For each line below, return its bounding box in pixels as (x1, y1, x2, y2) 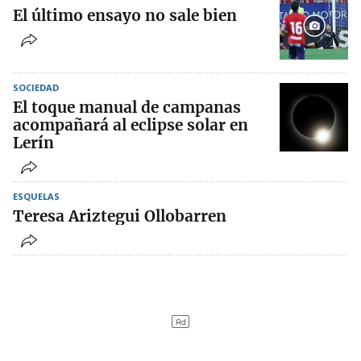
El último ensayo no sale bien (13, 6, 237, 26)
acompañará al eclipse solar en (13, 115, 248, 135)
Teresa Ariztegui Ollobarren (13, 206, 226, 226)
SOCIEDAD (13, 81, 59, 94)
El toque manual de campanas (13, 98, 241, 118)
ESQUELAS (13, 190, 60, 203)
